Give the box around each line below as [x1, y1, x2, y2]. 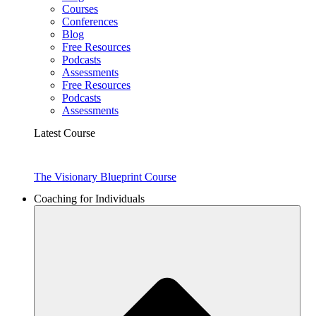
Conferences [62, 16, 118, 28]
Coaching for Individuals [34, 193, 145, 205]
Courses [62, 3, 98, 16]
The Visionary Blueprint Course [34, 171, 176, 183]
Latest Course [34, 126, 95, 139]
